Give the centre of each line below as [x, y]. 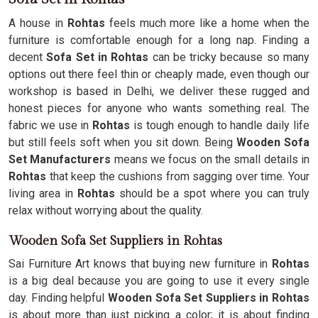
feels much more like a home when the [207, 23]
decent [28, 57]
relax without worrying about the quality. [106, 210]
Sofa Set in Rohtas [98, 57]
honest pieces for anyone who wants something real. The [159, 108]
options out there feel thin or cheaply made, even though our [159, 74]
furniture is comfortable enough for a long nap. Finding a [159, 40]
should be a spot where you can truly [212, 193]
